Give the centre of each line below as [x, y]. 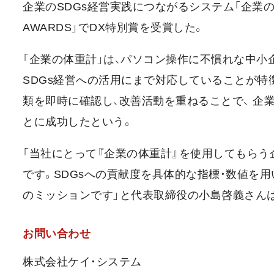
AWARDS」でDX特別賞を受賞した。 [113, 28]
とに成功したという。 [78, 122]
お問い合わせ [57, 234]
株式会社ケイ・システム [82, 262]
